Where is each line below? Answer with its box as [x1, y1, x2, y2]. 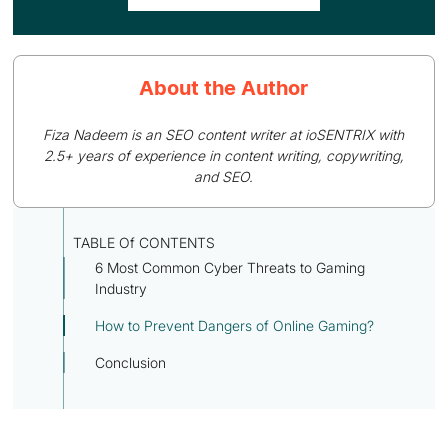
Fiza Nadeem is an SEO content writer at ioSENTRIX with [43, 126, 405, 143]
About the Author [139, 76, 309, 100]
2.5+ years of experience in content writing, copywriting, [43, 147, 404, 164]
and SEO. [194, 168, 254, 185]
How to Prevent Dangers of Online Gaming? [95, 317, 375, 334]
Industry [95, 280, 148, 297]
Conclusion [95, 354, 167, 371]
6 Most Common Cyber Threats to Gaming [95, 259, 366, 276]
